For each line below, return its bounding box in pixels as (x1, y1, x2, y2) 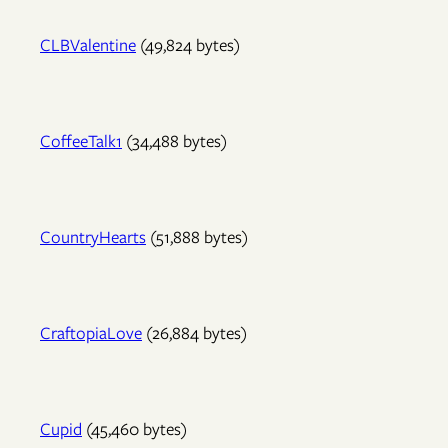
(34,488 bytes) (122, 129, 227, 154)
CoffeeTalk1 (40, 129, 122, 154)
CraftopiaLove (40, 321, 142, 346)
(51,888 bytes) (146, 225, 248, 250)
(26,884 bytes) (142, 321, 247, 346)
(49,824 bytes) (136, 33, 240, 58)
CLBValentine (40, 33, 136, 58)
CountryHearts (40, 225, 146, 250)
